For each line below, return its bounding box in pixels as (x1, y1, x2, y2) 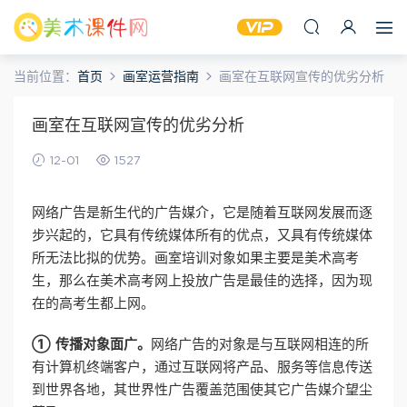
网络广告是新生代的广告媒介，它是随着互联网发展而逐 (32, 206, 372, 220)
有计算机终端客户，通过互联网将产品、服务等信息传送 (32, 361, 372, 374)
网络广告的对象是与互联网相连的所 (151, 338, 369, 352)
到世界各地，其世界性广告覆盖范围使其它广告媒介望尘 (32, 383, 372, 397)
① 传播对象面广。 (32, 338, 151, 352)
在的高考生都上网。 (32, 297, 154, 311)
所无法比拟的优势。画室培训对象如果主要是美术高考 (32, 252, 359, 265)
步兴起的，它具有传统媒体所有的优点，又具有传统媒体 (32, 229, 372, 243)
